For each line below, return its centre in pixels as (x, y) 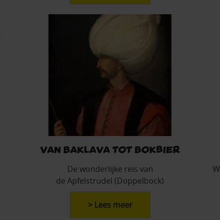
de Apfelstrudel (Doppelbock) (110, 180)
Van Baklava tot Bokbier (110, 149)
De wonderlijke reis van (110, 169)
